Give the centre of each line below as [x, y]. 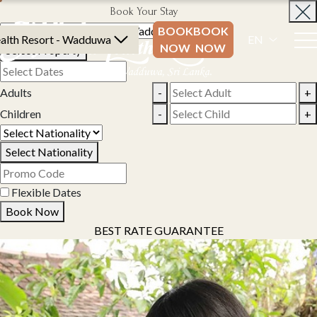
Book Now [32, 211]
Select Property [44, 50]
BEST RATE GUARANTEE [158, 230]
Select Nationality [49, 151]
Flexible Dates [46, 192]
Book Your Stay [144, 11]
